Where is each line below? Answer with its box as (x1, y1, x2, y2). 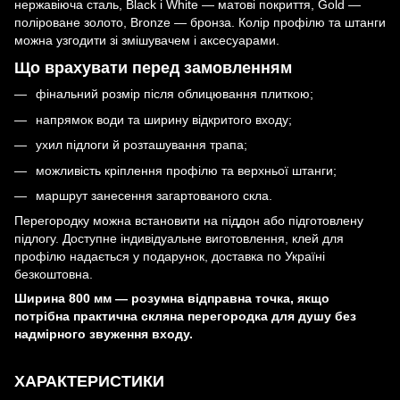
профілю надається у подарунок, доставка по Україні (14, 249, 325, 264)
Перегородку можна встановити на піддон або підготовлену (14, 213, 363, 229)
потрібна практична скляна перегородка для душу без (14, 309, 356, 324)
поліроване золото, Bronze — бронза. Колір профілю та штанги (14, 14, 386, 29)
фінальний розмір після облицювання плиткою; (36, 87, 313, 102)
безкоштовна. (14, 267, 93, 282)
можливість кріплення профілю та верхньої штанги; (36, 162, 337, 178)
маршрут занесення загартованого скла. (36, 187, 272, 203)
